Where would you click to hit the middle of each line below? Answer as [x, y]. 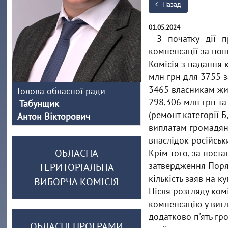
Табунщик [38, 104]
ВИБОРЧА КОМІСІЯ [77, 182]
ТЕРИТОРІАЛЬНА [77, 167]
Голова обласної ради [62, 91]
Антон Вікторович [55, 116]
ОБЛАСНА [76, 153]
